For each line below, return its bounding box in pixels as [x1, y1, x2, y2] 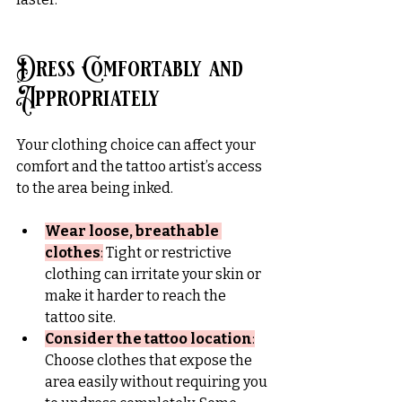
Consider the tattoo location [45, 329, 252, 347]
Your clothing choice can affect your [16, 135, 258, 153]
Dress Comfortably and [16, 49, 249, 87]
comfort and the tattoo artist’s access [16, 157, 265, 175]
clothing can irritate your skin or [45, 265, 264, 283]
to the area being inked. [16, 179, 173, 197]
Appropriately [16, 79, 160, 117]
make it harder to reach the [45, 286, 229, 304]
